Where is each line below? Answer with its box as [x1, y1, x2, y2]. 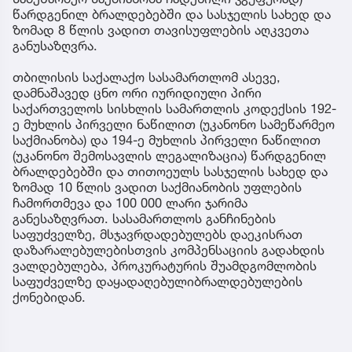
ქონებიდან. [13, 288, 86, 305]
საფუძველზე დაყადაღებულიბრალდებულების [13, 273, 302, 289]
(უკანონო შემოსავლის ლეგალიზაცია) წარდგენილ [13, 147, 326, 163]
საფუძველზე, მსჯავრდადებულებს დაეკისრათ [13, 225, 302, 242]
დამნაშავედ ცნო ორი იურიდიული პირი [13, 84, 262, 101]
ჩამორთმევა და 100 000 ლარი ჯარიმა [13, 194, 247, 211]
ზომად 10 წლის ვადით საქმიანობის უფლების [13, 178, 302, 195]
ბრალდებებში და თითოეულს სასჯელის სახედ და [13, 163, 328, 179]
